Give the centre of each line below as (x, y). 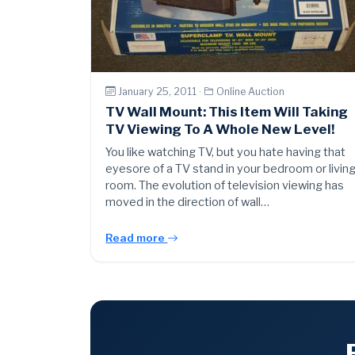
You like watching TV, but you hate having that (226, 153)
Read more (137, 238)
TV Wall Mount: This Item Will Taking (227, 112)
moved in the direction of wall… (188, 202)
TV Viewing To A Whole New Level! (220, 130)
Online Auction (251, 91)
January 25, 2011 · (161, 91)
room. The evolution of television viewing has (225, 186)
